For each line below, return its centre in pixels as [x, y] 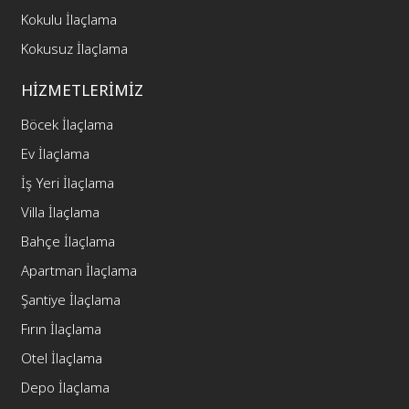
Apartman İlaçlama [79, 270]
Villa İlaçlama [61, 211]
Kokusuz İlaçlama [75, 48]
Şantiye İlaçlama [71, 299]
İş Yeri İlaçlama [68, 182]
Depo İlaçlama [66, 387]
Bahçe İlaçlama [68, 241]
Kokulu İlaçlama [69, 19]
